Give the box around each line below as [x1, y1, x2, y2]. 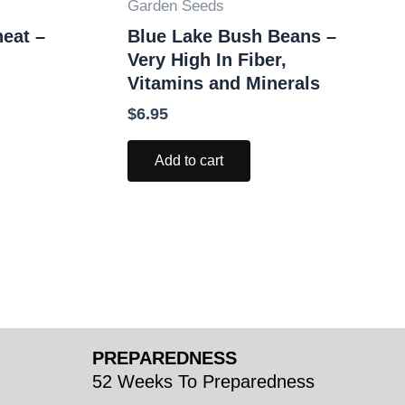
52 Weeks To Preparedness [92, 372, 315, 391]
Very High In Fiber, [127, 49, 287, 70]
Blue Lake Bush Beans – [127, 25, 336, 46]
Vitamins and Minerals [127, 72, 320, 93]
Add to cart [155, 152, 223, 168]
